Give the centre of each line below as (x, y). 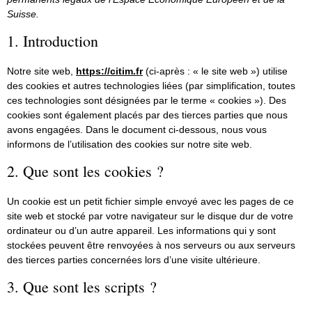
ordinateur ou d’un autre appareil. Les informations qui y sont (141, 231)
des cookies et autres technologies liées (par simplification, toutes (151, 86)
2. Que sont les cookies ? (85, 171)
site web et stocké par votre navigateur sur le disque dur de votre (150, 216)
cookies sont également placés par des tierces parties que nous (147, 115)
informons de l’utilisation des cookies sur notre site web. (130, 145)
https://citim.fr (109, 71)
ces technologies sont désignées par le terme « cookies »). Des (147, 101)
